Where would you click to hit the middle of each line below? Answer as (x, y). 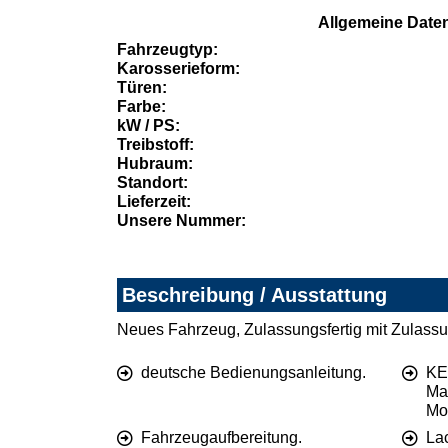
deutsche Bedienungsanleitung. (253, 373)
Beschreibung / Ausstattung (254, 295)
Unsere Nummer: (181, 221)
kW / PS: (148, 126)
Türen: (142, 88)
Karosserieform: (178, 69)
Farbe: (141, 107)
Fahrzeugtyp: (167, 50)
